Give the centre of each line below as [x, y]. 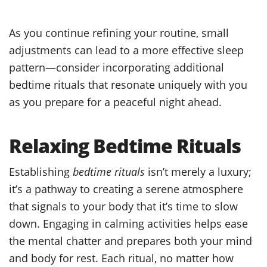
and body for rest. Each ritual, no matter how [121, 257]
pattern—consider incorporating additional [117, 67]
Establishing [41, 171]
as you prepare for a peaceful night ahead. [115, 101]
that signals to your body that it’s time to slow [123, 206]
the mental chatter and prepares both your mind [131, 240]
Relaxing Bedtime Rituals [125, 145]
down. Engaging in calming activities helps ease [128, 223]
